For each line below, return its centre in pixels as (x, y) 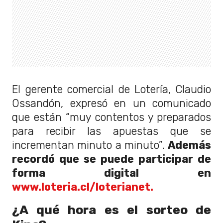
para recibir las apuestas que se (111, 131)
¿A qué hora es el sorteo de (111, 210)
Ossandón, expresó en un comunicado (111, 104)
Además (189, 145)
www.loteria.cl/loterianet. (83, 187)
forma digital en (111, 173)
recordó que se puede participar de (111, 159)
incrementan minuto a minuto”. (90, 145)
